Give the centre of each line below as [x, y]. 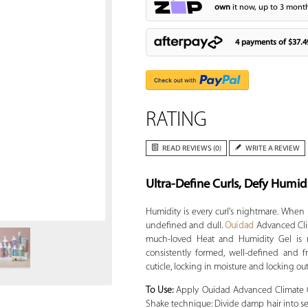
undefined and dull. [185, 226]
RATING [176, 121]
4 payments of [261, 42]
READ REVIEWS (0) [191, 149]
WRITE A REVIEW [272, 149]
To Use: [161, 291]
